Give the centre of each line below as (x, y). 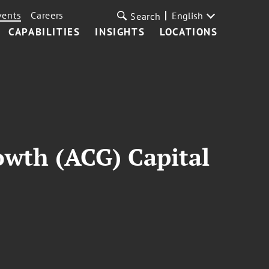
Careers (47, 15)
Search (146, 16)
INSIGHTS (120, 32)
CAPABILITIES (44, 32)
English (187, 16)
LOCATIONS (189, 32)
